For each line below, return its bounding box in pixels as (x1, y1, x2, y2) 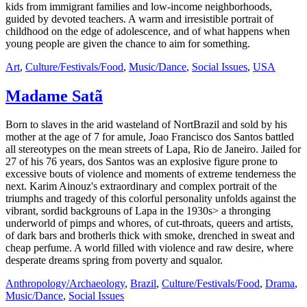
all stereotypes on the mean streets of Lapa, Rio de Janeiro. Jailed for (5, 143, 301, 156)
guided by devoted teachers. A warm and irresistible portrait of (5, 12, 273, 25)
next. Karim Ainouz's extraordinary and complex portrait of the (5, 180, 277, 193)
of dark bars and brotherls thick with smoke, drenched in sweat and (5, 230, 295, 242)
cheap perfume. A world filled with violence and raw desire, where (5, 242, 293, 254)
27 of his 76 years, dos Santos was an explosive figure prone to (5, 156, 278, 168)
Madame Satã (5, 86, 103, 105)
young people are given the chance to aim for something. (5, 37, 250, 49)
